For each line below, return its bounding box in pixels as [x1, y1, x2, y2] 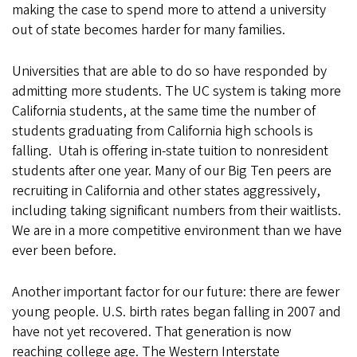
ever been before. [12, 241, 116, 261]
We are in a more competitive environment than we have [12, 221, 342, 241]
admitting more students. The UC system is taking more [12, 81, 341, 101]
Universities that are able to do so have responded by [12, 61, 327, 81]
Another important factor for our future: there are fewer [12, 282, 339, 302]
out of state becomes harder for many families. [12, 20, 285, 40]
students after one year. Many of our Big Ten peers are [12, 161, 331, 181]
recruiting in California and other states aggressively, [12, 181, 320, 201]
